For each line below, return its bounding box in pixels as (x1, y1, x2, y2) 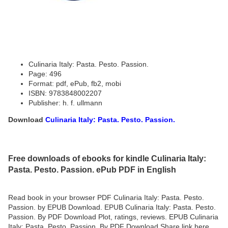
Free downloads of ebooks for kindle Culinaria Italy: (8, 153, 206, 163)
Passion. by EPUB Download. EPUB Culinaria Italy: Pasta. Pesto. (8, 203, 216, 212)
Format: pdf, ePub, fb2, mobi (28, 79, 121, 88)
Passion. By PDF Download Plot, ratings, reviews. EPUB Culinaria (8, 213, 218, 221)
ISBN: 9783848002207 (28, 89, 102, 98)
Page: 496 (28, 70, 62, 78)
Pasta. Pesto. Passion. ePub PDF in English (8, 164, 176, 174)
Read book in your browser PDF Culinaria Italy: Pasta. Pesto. (8, 193, 204, 202)
